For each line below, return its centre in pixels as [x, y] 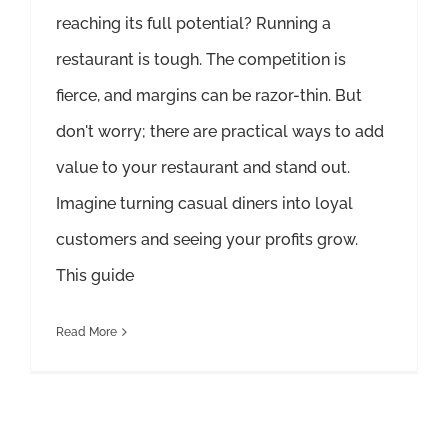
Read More [86, 332]
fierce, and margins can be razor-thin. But [209, 96]
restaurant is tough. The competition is [201, 60]
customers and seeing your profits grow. [207, 240]
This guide [95, 276]
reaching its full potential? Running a [193, 24]
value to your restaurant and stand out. [203, 168]
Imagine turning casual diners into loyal [204, 204]
